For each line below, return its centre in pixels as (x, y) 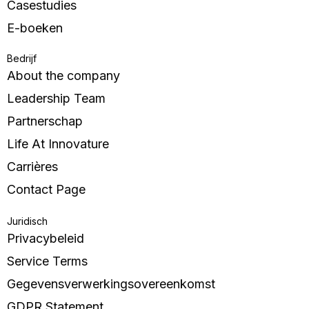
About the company (63, 76)
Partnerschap (45, 121)
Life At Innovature (58, 144)
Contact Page (46, 190)
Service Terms (47, 261)
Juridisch (27, 221)
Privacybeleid (46, 239)
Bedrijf (22, 59)
